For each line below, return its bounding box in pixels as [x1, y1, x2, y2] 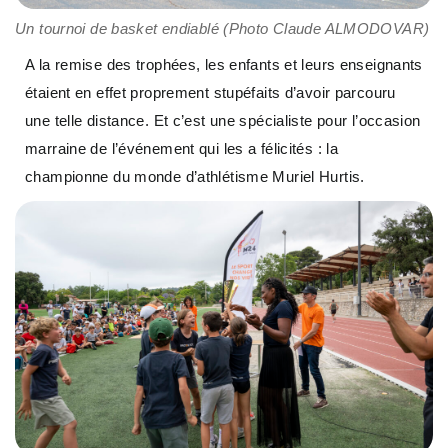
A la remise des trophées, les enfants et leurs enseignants [25, 55, 423, 73]
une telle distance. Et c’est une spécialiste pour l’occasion [25, 111, 421, 129]
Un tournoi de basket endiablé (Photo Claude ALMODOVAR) [15, 19, 430, 37]
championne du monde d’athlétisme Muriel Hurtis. [25, 167, 365, 185]
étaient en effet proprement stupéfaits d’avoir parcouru [25, 83, 396, 101]
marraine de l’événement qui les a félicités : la [25, 139, 338, 157]
